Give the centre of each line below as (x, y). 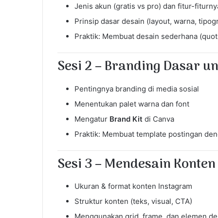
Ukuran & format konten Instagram (133, 186)
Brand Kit (126, 119)
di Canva (158, 119)
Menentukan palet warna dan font (132, 104)
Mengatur (92, 119)
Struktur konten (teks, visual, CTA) (133, 201)
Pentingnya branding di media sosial (137, 89)
